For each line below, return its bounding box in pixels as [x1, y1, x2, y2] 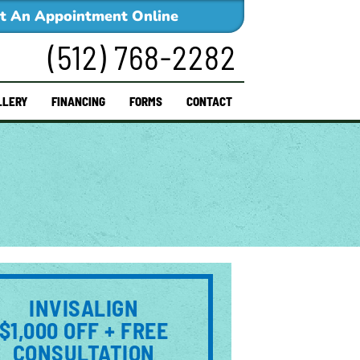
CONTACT [186, 94, 232, 108]
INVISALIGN [29, 294, 139, 321]
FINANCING [51, 94, 105, 108]
